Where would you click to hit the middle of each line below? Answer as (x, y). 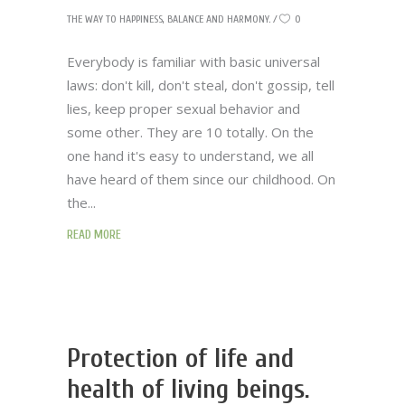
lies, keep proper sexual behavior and (184, 108)
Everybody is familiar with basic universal (193, 61)
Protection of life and (180, 358)
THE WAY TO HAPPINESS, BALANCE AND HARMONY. (169, 19)
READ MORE (94, 235)
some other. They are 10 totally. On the (190, 132)
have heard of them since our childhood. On (201, 179)
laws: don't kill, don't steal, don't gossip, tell (201, 85)
